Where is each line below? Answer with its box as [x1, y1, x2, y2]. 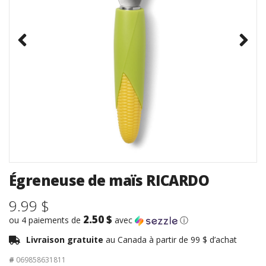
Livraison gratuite [26, 233, 106, 245]
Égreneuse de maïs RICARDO [9, 170, 209, 190]
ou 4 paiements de [9, 214, 83, 226]
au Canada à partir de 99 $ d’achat [106, 233, 237, 245]
